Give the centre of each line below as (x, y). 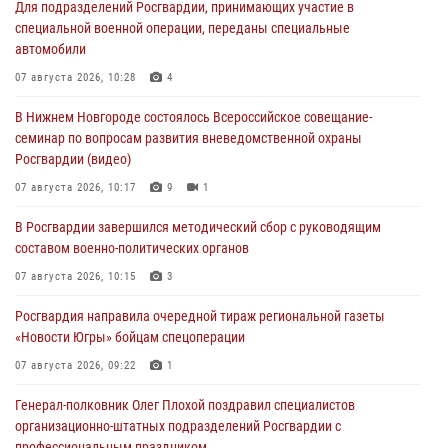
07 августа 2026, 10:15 (75, 276)
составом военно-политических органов (132, 247)
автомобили (50, 48)
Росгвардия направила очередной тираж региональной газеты (200, 315)
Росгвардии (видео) (73, 158)
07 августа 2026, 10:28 (75, 77)
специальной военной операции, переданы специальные (182, 27)
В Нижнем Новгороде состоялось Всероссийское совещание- (193, 116)
